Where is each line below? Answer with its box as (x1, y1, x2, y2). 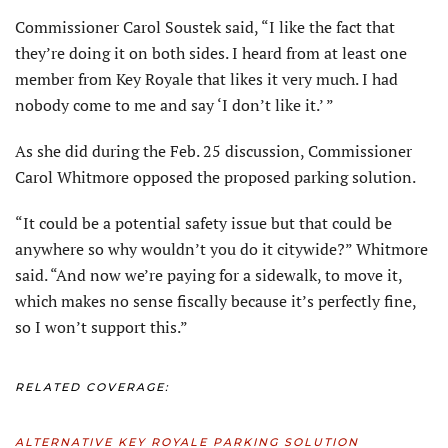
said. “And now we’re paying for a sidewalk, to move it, (15, 264, 402, 287)
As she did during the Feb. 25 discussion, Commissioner (15, 140, 412, 163)
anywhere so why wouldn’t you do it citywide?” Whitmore (15, 238, 428, 261)
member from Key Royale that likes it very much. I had (15, 68, 398, 91)
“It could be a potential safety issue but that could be (15, 212, 392, 235)
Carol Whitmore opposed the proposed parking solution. (15, 166, 416, 189)
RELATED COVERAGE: (15, 380, 169, 395)
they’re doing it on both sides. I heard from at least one (15, 42, 407, 65)
